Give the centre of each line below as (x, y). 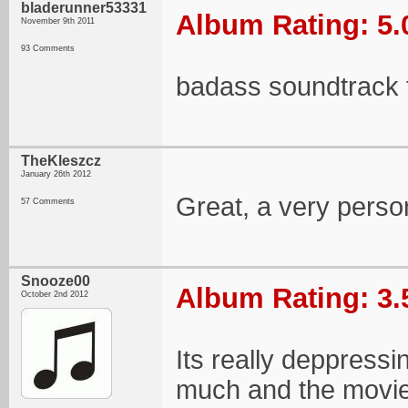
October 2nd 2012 (55, 294)
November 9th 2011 (58, 21)
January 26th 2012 (56, 174)
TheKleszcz (61, 161)
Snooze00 (56, 281)
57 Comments (48, 201)
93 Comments (48, 48)
